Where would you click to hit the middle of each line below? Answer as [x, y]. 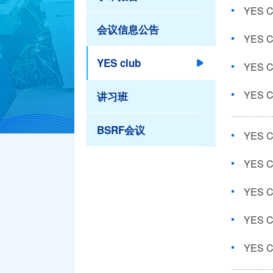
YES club [119, 62]
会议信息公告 [128, 29]
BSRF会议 [121, 129]
